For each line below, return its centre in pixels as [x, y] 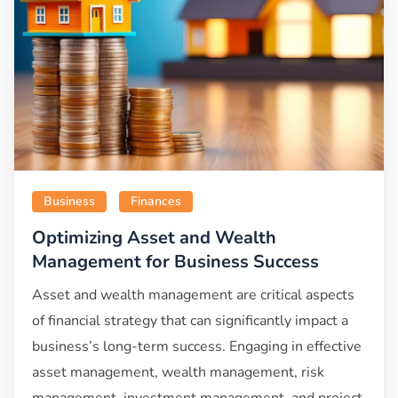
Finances [156, 202]
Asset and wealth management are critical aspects [193, 295]
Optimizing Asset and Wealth [154, 238]
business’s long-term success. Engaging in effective [197, 347]
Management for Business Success [175, 262]
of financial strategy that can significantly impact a [190, 321]
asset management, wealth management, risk [178, 373]
